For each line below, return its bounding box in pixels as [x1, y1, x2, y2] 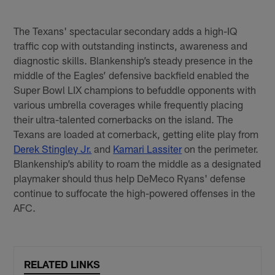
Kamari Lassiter [113, 142, 182, 155]
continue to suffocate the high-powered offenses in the [14, 187, 256, 199]
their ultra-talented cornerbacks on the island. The [14, 113, 234, 126]
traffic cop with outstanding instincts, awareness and [14, 39, 248, 52]
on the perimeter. [182, 142, 259, 155]
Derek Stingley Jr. [14, 142, 92, 155]
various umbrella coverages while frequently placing [14, 98, 244, 111]
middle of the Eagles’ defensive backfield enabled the [14, 69, 250, 82]
